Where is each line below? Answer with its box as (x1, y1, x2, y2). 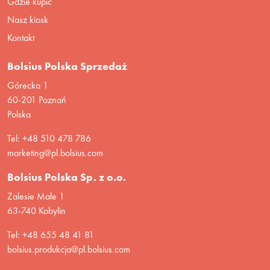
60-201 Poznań (7, 93, 66, 106)
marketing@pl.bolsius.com (7, 146, 103, 159)
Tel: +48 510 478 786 (7, 131, 91, 145)
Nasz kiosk (7, 13, 48, 26)
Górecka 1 (7, 78, 48, 92)
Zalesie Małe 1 (7, 189, 64, 202)
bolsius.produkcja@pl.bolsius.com (7, 242, 130, 256)
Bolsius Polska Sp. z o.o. (7, 169, 126, 184)
